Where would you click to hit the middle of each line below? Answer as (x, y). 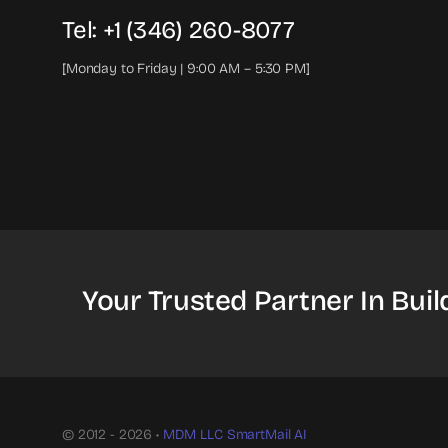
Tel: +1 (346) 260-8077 (178, 30)
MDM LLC (192, 435)
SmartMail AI (266, 435)
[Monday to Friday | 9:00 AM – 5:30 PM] (185, 69)
